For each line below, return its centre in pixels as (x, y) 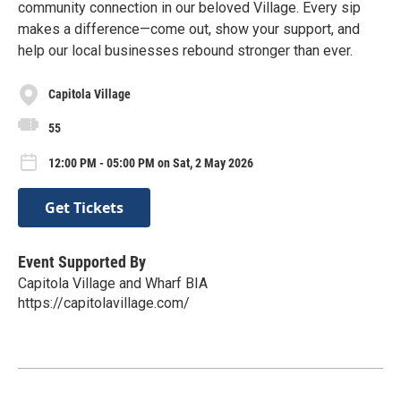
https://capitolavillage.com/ (104, 303)
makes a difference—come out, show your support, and (189, 29)
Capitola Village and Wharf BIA (113, 283)
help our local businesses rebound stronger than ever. (185, 50)
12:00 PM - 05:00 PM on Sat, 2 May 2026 (151, 163)
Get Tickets (84, 207)
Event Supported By (82, 261)
